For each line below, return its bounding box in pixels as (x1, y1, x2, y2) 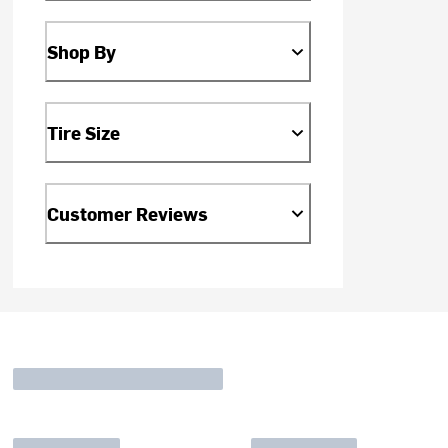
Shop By (47, 39, 117, 65)
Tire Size (47, 120, 121, 146)
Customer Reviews (47, 201, 209, 227)
